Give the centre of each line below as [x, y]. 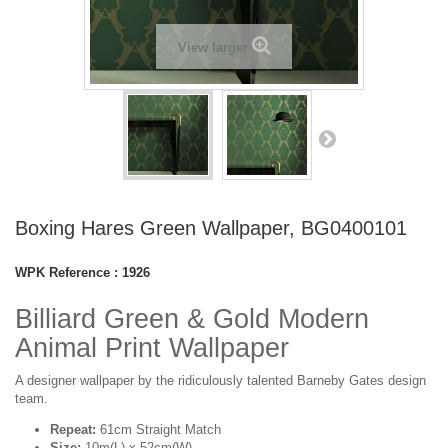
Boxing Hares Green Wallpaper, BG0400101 [211, 228]
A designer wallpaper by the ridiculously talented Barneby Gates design [220, 380]
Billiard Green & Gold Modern [192, 319]
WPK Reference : [66, 272]
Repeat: [75, 429]
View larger [212, 47]
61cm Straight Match [160, 429]
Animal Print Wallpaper [152, 348]
